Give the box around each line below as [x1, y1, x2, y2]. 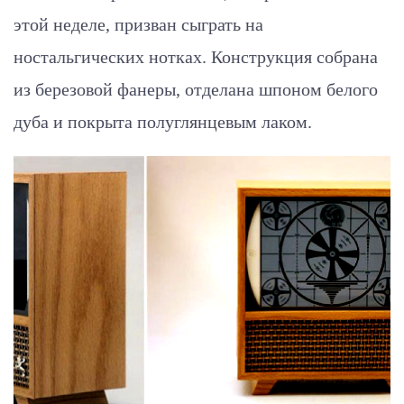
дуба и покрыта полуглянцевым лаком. [14, 111, 312, 132]
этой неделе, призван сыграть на [14, 14, 263, 34]
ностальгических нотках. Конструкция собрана [14, 46, 378, 67]
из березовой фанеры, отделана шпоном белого [14, 78, 378, 99]
